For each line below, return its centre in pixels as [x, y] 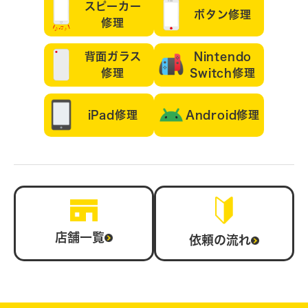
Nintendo [223, 57]
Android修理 [223, 115]
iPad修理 [113, 115]
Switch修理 [223, 73]
